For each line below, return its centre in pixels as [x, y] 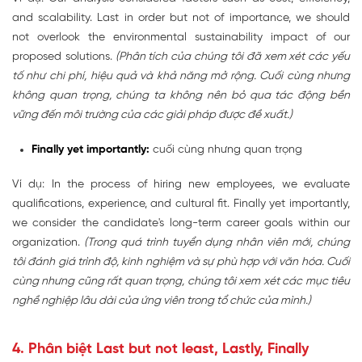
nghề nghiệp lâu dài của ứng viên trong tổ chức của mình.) [162, 301]
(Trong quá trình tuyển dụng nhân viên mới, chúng [215, 243]
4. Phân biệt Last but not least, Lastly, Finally [160, 350]
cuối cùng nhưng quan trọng [226, 150]
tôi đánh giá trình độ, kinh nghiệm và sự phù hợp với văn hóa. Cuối [181, 263]
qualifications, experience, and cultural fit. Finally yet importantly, [181, 204]
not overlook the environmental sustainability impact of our [181, 38]
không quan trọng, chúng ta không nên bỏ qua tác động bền [181, 96]
